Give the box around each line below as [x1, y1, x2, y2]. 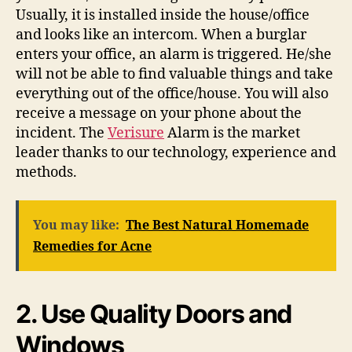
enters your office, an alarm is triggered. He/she [16, 46, 332, 64]
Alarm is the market [164, 124, 300, 143]
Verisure [108, 124, 164, 143]
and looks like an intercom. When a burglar [16, 26, 306, 45]
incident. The [16, 124, 108, 143]
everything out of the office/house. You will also [16, 85, 328, 104]
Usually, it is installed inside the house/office [16, 6, 310, 25]
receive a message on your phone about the [16, 104, 302, 123]
